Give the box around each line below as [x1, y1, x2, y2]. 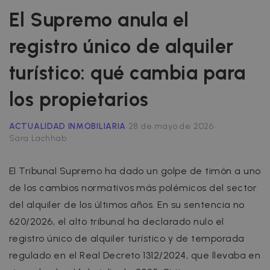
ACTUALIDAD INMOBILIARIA [9, 121, 127, 131]
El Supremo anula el [9, 8, 189, 31]
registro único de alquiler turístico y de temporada [9, 232, 245, 244]
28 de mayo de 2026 [128, 121, 214, 132]
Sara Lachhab [9, 133, 67, 143]
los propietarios [9, 87, 149, 111]
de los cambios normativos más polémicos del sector [9, 181, 257, 193]
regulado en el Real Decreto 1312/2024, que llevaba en [9, 249, 261, 261]
